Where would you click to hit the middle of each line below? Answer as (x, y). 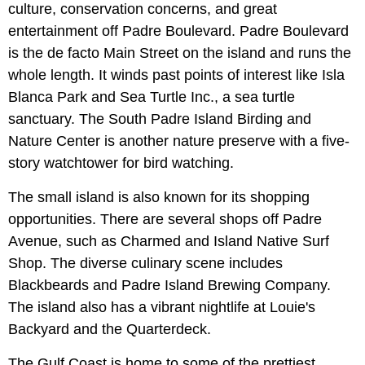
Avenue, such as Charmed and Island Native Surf (169, 242)
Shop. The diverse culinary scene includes (145, 264)
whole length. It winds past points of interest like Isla (176, 75)
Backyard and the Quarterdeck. (110, 330)
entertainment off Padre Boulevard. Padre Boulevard (178, 31)
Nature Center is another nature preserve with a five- (179, 141)
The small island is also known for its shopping (159, 198)
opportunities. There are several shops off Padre (165, 220)
